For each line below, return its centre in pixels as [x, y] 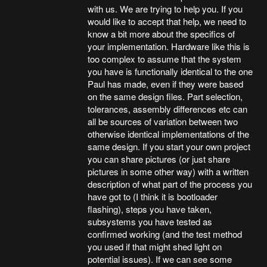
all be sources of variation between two [163, 121]
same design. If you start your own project [169, 146]
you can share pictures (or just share [159, 159]
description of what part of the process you [170, 184]
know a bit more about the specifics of [162, 33]
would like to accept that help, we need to [167, 21]
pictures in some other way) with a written [168, 171]
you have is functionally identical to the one [170, 71]
